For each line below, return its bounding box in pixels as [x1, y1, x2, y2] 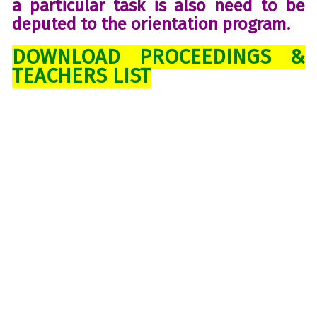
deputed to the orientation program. [12, 13, 290, 34]
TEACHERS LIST [12, 63, 151, 88]
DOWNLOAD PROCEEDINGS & [12, 44, 305, 69]
